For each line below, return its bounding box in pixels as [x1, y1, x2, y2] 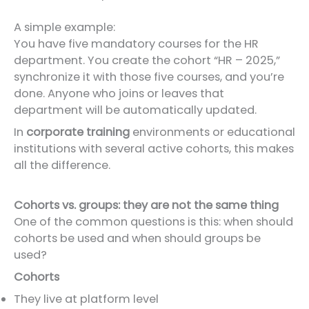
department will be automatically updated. [14, 102, 257, 119]
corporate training [26, 124, 130, 141]
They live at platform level [14, 290, 159, 307]
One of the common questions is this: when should [14, 213, 293, 230]
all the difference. [14, 157, 110, 174]
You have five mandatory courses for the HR [14, 36, 259, 52]
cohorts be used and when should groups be [14, 230, 261, 246]
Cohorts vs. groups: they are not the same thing [14, 197, 279, 213]
